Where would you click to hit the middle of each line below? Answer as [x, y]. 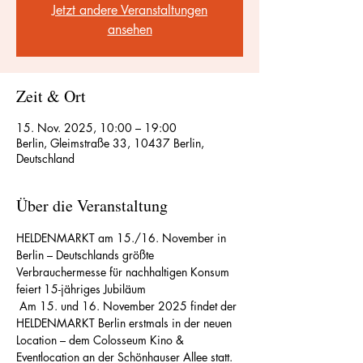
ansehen [130, 30]
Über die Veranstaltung [92, 205]
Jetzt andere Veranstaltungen [130, 10]
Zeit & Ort [51, 96]
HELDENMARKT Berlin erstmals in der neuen [126, 323]
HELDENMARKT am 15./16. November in [123, 238]
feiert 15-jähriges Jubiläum [81, 289]
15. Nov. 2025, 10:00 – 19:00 [96, 128]
